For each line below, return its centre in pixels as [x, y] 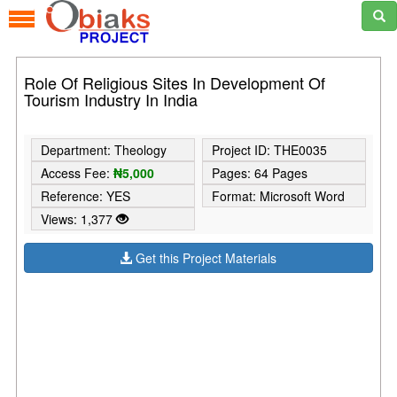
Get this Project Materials [205, 257]
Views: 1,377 [78, 218]
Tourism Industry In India [111, 100]
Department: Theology [103, 149]
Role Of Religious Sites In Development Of [175, 83]
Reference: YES [85, 195]
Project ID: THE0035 [269, 149]
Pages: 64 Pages [259, 172]
